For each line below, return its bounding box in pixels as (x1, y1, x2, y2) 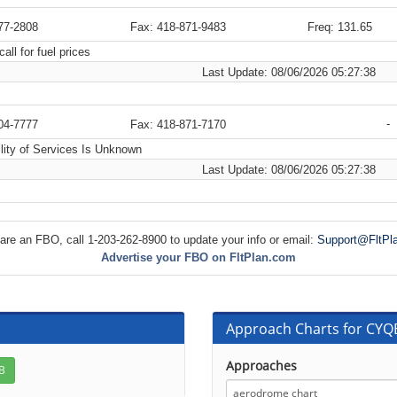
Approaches (226, 357, 297, 374)
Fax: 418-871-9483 (130, 20, 226, 34)
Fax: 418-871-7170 (130, 118, 226, 131)
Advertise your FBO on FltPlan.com (101, 251, 296, 264)
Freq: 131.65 (307, 20, 372, 34)
